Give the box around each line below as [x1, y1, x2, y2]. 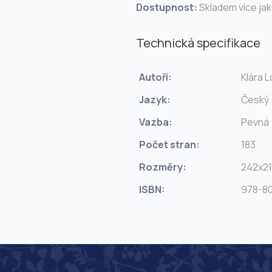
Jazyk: [139, 92, 171, 106]
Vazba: [139, 115, 172, 129]
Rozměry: [139, 160, 186, 174]
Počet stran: [139, 137, 200, 151]
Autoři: [139, 70, 172, 84]
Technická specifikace [136, 35, 260, 52]
